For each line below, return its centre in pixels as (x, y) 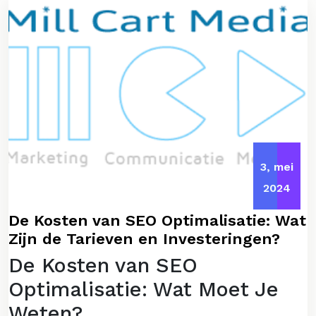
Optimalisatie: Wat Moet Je (144, 289)
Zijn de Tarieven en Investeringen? (144, 238)
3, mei (277, 166)
